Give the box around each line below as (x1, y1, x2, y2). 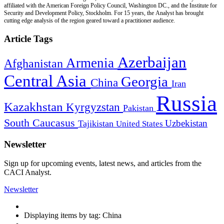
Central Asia (4, 71, 90, 90)
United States (116, 118, 165, 128)
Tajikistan (78, 118, 116, 128)
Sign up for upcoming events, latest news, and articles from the (4, 159, 201, 168)
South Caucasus (4, 116, 78, 129)
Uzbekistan (165, 117, 207, 128)
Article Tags (4, 33, 52, 44)
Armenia (66, 55, 117, 70)
